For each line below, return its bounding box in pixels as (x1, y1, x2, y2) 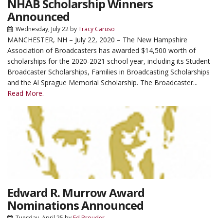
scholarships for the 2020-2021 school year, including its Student (7, 56, 210, 66)
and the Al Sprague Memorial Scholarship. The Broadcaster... (7, 78, 198, 87)
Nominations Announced (7, 197, 144, 213)
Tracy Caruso (78, 25, 115, 33)
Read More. (7, 89, 44, 98)
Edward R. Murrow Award (7, 184, 145, 200)
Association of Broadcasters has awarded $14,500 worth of (7, 46, 196, 55)
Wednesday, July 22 (16, 25, 69, 33)
